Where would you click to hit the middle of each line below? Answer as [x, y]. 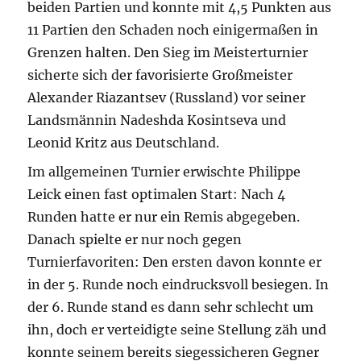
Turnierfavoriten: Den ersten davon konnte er [175, 262]
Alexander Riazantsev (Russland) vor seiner [167, 98]
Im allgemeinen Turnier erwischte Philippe [164, 172]
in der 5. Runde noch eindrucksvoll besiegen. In [178, 285]
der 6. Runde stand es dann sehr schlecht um [171, 307]
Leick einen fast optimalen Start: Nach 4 [157, 195]
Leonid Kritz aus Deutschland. [124, 143]
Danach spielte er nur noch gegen [135, 240]
